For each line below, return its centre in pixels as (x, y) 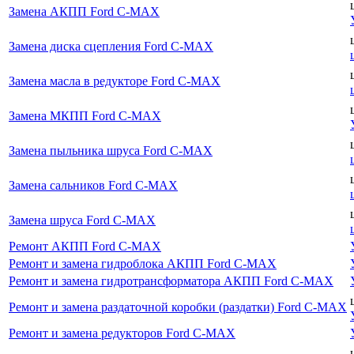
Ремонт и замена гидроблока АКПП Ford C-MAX (143, 263)
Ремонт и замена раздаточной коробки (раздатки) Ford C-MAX (178, 307)
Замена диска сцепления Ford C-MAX (111, 46)
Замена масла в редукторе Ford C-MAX (115, 81)
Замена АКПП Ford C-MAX (84, 11)
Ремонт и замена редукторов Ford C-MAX (122, 333)
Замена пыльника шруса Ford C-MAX (111, 150)
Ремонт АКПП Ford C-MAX (85, 246)
